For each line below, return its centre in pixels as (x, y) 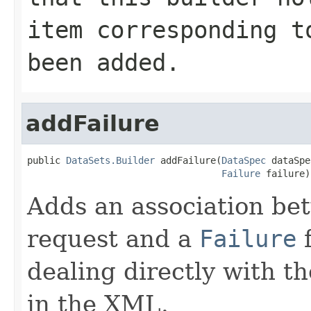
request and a (113, 238)
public (47, 160)
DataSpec (244, 160)
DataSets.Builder (110, 160)
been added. (103, 62)
